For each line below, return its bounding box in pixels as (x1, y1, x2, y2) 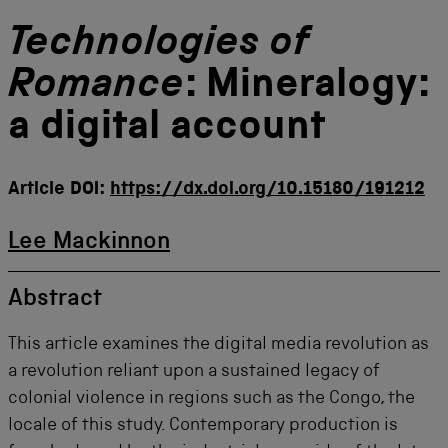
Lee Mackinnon (8, 231, 170, 255)
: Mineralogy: (184, 66, 429, 109)
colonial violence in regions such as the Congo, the (8, 390, 415, 408)
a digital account (8, 108, 326, 151)
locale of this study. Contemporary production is (8, 417, 398, 435)
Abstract (8, 288, 102, 312)
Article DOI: (8, 181, 110, 200)
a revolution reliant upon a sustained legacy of (8, 363, 380, 381)
